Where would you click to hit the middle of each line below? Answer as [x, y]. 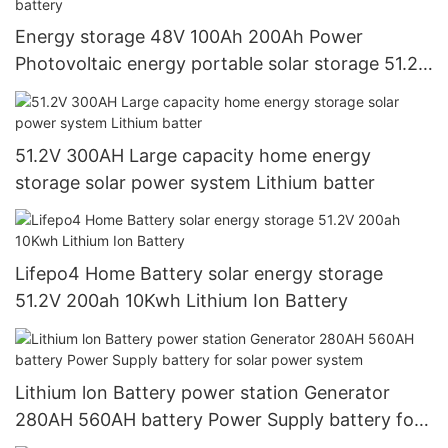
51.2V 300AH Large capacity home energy [193, 155]
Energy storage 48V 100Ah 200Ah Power [189, 37]
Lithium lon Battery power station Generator [202, 392]
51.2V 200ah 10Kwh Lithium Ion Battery [181, 301]
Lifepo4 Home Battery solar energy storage [199, 274]
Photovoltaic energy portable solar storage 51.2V [222, 64]
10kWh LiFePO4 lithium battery [145, 91]
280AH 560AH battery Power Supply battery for [218, 419]
